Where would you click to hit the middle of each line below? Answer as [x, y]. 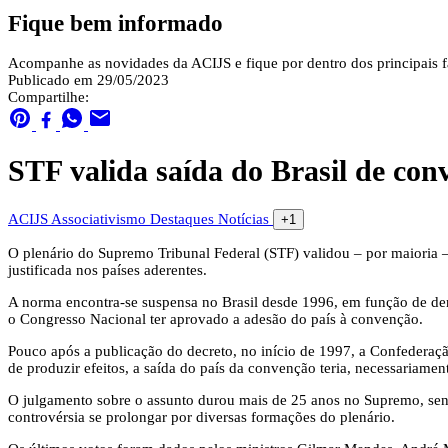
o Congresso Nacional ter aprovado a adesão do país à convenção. [217, 318]
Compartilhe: [48, 97]
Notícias [245, 218]
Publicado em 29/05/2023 [88, 80]
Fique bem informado [115, 23]
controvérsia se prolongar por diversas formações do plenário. [203, 416]
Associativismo [100, 218]
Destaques [184, 218]
